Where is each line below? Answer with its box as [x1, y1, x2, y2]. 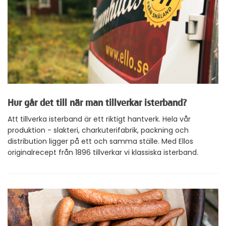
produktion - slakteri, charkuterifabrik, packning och [8, 125, 189, 136]
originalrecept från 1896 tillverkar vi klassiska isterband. [8, 147, 198, 158]
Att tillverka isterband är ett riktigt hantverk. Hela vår [8, 114, 191, 125]
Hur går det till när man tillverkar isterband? [8, 99, 187, 108]
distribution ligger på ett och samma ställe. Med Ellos [8, 136, 193, 147]
